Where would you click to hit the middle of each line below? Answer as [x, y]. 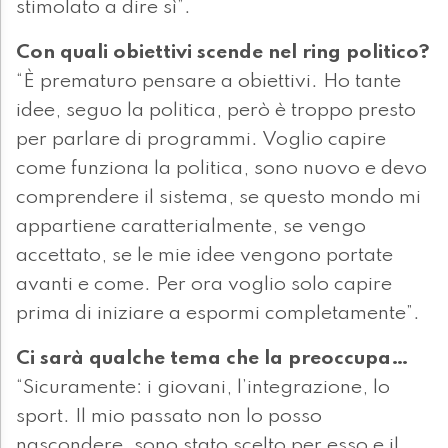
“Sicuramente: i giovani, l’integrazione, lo [203, 388]
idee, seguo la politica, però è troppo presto [216, 111]
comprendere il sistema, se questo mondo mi [218, 198]
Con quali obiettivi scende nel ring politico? [223, 53]
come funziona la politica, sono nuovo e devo [221, 169]
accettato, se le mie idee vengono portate [204, 256]
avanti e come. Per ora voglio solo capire [204, 285]
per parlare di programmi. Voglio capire [201, 140]
